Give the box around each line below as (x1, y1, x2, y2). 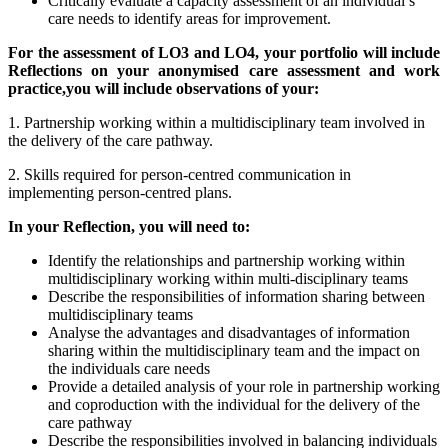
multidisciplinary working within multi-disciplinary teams (48, 270, 408, 288)
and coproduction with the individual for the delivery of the (48, 396, 420, 414)
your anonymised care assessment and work (117, 62, 441, 80)
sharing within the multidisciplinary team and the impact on (48, 342, 420, 360)
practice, (8, 80, 66, 98)
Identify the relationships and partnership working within (48, 252, 405, 270)
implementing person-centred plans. (8, 184, 232, 202)
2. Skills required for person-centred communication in (8, 166, 351, 184)
